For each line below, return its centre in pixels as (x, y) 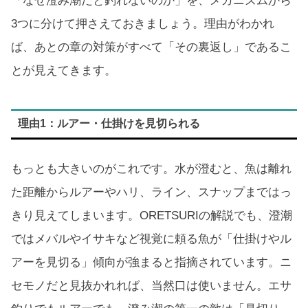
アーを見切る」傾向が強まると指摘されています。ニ (151, 262)
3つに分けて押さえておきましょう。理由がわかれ (143, 24)
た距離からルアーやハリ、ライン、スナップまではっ (151, 192)
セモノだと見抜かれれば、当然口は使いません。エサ (151, 285)
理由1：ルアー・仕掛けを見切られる (109, 124)
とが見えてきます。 (64, 71)
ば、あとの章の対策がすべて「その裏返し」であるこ (151, 47)
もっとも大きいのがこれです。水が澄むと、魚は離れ (151, 168)
